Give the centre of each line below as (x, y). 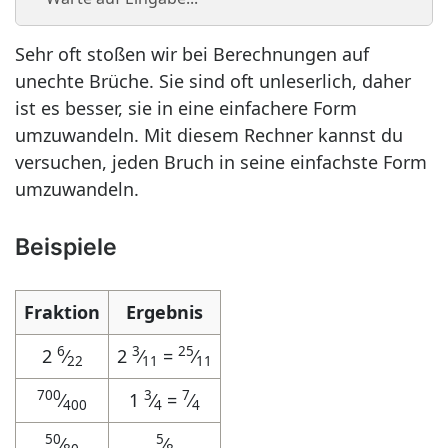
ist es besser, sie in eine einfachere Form (186, 108)
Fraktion (62, 312)
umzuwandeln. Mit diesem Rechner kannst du (209, 135)
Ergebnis (164, 312)
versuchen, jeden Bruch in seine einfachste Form (221, 162)
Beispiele (66, 246)
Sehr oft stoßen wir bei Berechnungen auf (192, 54)
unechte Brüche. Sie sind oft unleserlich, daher (213, 81)
